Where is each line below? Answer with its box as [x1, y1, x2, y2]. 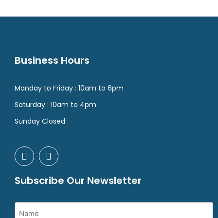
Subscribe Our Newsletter [15, 173, 142, 187]
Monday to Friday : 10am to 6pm [15, 83, 124, 93]
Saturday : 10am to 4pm [15, 100, 96, 110]
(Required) [37, 202, 70, 210]
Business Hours [15, 54, 90, 68]
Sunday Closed [15, 116, 65, 127]
